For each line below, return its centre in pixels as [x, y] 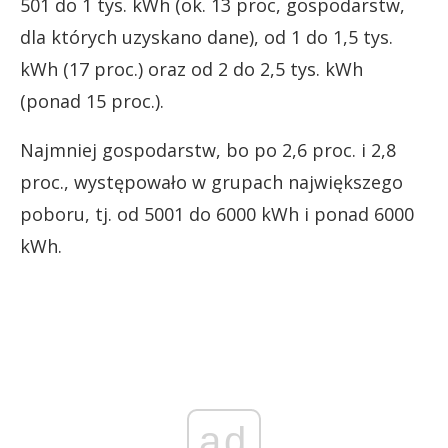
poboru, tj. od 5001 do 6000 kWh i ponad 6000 [217, 213]
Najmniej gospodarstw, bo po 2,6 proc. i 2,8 [208, 149]
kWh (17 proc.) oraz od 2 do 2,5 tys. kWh [191, 68]
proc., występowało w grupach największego [211, 181]
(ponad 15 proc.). [92, 100]
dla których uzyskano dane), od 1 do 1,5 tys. [206, 36]
